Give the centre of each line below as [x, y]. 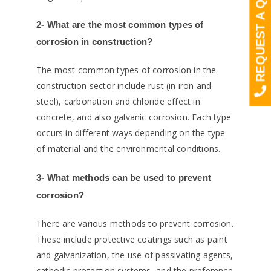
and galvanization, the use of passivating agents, [135, 255]
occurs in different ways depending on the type [131, 133]
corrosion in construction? [95, 42]
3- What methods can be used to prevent [124, 178]
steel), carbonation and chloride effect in [118, 102]
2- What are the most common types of [120, 25]
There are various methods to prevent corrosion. [135, 224]
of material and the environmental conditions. [129, 149]
